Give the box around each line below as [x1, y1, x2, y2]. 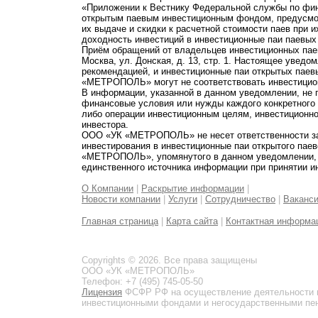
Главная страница [82, 216, 158, 226]
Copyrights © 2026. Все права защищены [82, 255, 257, 265]
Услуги [168, 194, 197, 204]
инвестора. [82, 119, 128, 130]
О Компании [82, 183, 133, 194]
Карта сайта [166, 216, 218, 226]
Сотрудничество [205, 194, 275, 204]
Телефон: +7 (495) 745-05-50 [82, 276, 203, 287]
